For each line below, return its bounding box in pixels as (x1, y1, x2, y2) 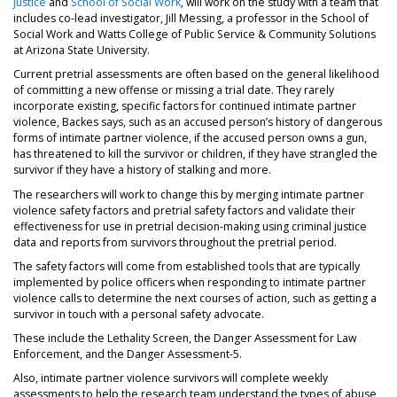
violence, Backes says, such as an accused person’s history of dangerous (13, 114, 382, 130)
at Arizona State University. (13, 43, 150, 58)
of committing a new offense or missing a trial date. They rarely (13, 82, 334, 98)
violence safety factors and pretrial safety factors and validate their (13, 202, 355, 218)
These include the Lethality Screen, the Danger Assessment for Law (13, 330, 356, 346)
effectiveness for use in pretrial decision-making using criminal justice (13, 218, 367, 234)
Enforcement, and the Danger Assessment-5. (13, 346, 242, 362)
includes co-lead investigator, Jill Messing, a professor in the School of (13, 11, 369, 27)
